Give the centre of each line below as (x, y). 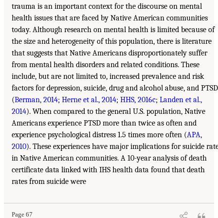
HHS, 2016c (138, 100)
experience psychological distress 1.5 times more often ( (99, 135)
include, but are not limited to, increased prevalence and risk (108, 77)
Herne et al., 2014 (89, 100)
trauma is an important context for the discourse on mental (107, 7)
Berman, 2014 (36, 100)
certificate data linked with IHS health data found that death (108, 170)
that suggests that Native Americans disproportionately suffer (109, 53)
